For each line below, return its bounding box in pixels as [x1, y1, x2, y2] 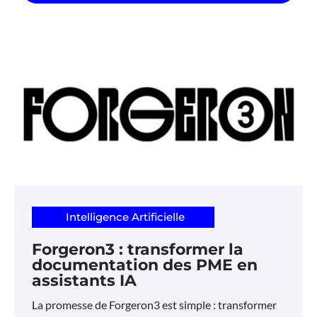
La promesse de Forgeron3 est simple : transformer [32, 298, 277, 312]
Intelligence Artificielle [65, 210, 185, 224]
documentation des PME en [32, 255, 258, 275]
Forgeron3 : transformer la [32, 240, 243, 260]
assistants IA [32, 271, 137, 291]
